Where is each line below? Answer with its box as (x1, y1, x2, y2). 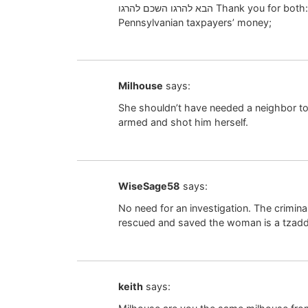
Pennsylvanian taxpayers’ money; (118, 16, 272, 28)
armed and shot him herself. (118, 116, 248, 129)
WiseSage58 (118, 179, 180, 192)
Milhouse (118, 79, 163, 91)
